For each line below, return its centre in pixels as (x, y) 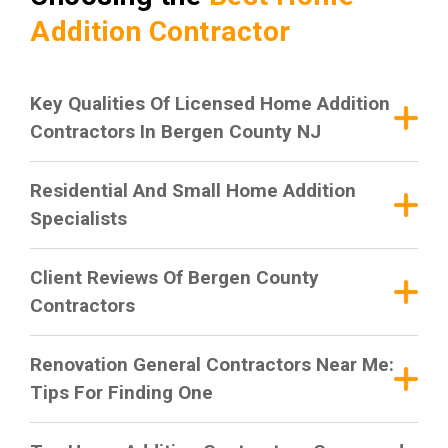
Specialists (78, 218)
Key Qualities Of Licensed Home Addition (210, 103)
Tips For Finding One (121, 392)
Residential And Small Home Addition (193, 190)
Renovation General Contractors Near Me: (212, 364)
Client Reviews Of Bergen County (174, 277)
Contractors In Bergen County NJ (175, 131)
